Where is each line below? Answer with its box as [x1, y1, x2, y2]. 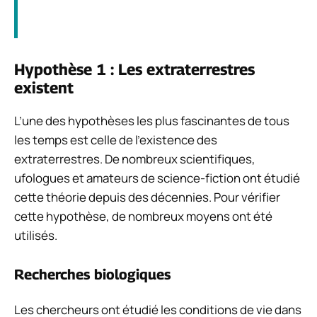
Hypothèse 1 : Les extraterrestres [14, 60, 255, 79]
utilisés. [14, 227, 57, 244]
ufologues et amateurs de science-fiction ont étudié [14, 170, 300, 187]
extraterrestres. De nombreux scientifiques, [14, 151, 255, 168]
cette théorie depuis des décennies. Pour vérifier [14, 189, 280, 206]
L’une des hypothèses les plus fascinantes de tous [14, 113, 289, 129]
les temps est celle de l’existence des [14, 132, 217, 149]
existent [14, 79, 74, 98]
